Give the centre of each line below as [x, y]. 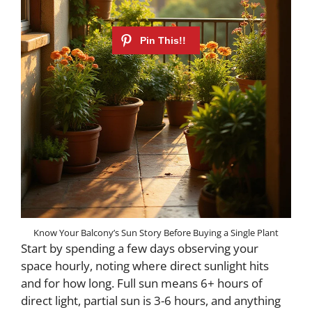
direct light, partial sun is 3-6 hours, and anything [151, 301]
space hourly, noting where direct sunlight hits [145, 266]
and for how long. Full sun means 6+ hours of [142, 283]
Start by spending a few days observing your [140, 249]
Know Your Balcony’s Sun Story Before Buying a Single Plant [156, 233]
